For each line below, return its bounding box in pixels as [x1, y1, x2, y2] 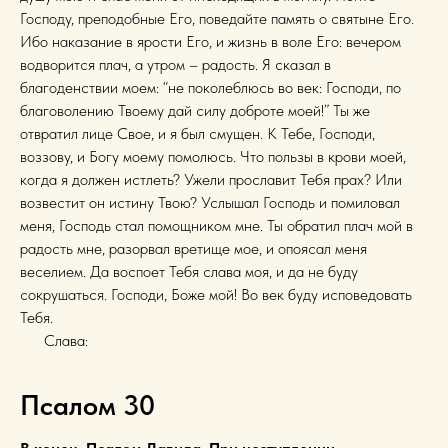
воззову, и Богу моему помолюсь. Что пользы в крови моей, [20, 146, 406, 166]
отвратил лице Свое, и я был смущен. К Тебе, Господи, [20, 123, 375, 143]
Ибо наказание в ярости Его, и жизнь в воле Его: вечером [20, 31, 401, 51]
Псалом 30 [20, 387, 155, 422]
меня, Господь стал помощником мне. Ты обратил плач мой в [20, 215, 413, 235]
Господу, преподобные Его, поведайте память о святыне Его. [20, 8, 414, 28]
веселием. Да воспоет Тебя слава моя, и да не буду [20, 261, 358, 281]
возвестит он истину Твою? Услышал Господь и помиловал [20, 192, 400, 212]
